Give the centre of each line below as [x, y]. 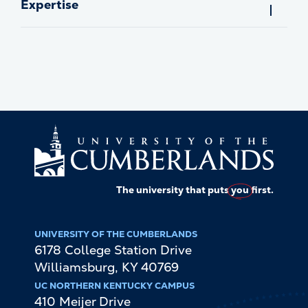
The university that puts [174, 190]
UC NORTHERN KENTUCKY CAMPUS [114, 286]
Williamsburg [75, 267]
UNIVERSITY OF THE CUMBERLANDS [116, 234]
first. [261, 190]
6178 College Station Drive [113, 250]
